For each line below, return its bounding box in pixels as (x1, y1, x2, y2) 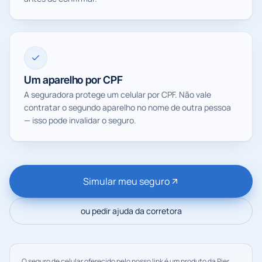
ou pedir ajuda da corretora (80, 205, 182, 216)
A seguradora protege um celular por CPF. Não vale (24, 88, 211, 100)
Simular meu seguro (82, 174, 170, 188)
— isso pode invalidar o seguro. (24, 114, 136, 126)
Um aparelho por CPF (24, 73, 123, 86)
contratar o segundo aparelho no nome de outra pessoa (24, 101, 231, 113)
